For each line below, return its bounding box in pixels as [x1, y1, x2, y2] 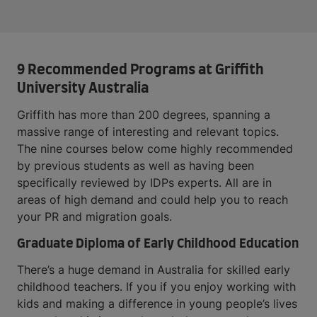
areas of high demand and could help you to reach [17, 192, 288, 207]
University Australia [17, 81, 149, 96]
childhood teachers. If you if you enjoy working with [17, 279, 296, 294]
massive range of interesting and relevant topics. [17, 125, 279, 139]
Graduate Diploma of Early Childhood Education [17, 238, 299, 250]
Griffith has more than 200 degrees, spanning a [17, 108, 270, 122]
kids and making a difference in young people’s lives [17, 296, 297, 311]
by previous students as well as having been [17, 158, 254, 173]
